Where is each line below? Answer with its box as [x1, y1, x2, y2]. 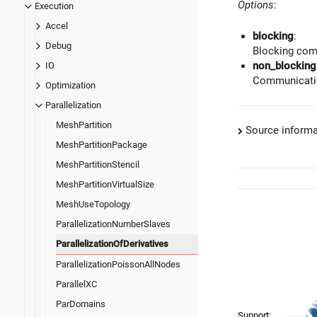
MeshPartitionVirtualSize [56, 179, 154, 190]
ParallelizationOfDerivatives [56, 238, 168, 250]
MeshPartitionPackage [56, 139, 147, 151]
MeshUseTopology [56, 199, 130, 210]
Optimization [45, 80, 96, 91]
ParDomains [56, 299, 105, 310]
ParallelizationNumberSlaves [56, 219, 171, 230]
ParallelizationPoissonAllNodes [56, 259, 180, 270]
